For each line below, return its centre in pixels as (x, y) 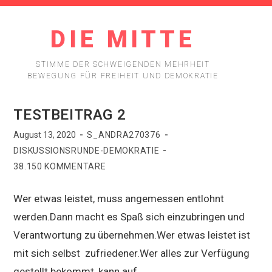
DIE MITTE (123, 39)
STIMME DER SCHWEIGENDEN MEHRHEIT (123, 64)
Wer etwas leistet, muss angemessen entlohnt (119, 199)
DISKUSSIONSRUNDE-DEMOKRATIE (87, 151)
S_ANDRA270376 (124, 135)
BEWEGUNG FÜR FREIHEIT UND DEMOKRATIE (123, 76)
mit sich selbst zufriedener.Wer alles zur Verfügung (132, 253)
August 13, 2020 (45, 135)
